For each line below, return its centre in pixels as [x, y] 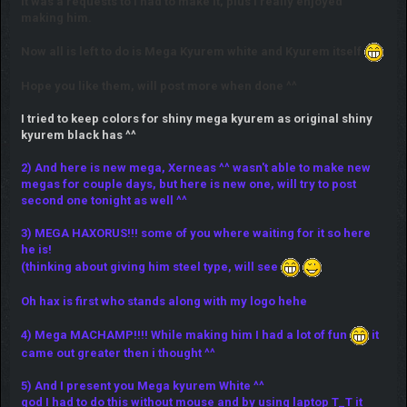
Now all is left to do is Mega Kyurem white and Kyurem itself [192, 51]
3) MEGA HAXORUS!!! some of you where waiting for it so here [195, 233]
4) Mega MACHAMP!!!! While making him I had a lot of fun [185, 334]
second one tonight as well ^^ [104, 200]
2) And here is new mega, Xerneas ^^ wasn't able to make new [195, 167]
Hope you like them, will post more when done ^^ [160, 85]
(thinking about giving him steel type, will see [150, 266]
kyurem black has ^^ [78, 134]
